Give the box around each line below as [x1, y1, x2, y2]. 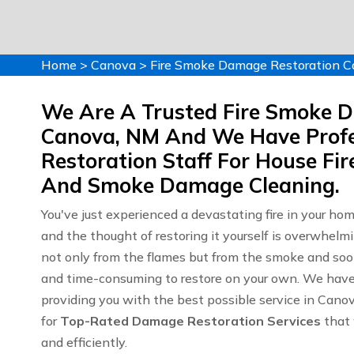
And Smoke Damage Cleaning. [41, 172, 340, 198]
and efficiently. [41, 334, 127, 350]
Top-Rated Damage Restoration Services [60, 313, 321, 329]
